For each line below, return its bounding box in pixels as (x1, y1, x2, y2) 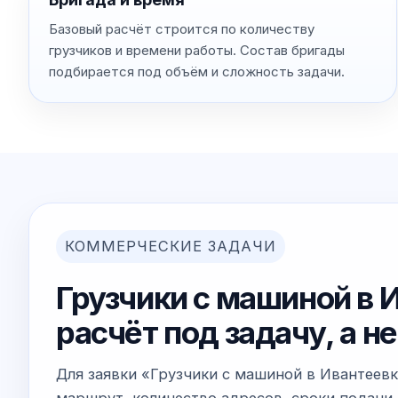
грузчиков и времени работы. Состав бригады (49, 41, 345, 59)
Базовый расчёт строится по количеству (49, 20, 314, 37)
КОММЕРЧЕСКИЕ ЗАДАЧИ (65, 236, 276, 255)
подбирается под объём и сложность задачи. (49, 62, 345, 80)
